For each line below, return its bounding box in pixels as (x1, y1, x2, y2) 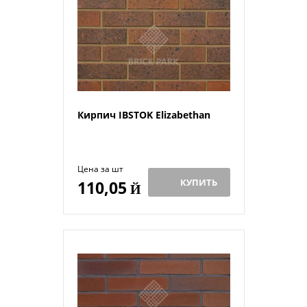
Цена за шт (77, 163, 123, 175)
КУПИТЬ (180, 176, 217, 189)
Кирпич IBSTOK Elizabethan (77, 108, 210, 122)
